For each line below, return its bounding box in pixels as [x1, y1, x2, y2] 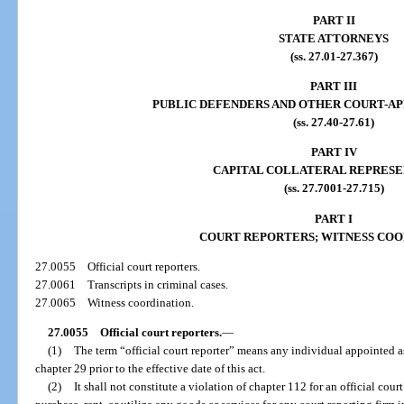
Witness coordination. [87, 295, 195, 309]
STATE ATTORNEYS [279, 31, 389, 45]
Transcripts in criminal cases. [87, 277, 229, 291]
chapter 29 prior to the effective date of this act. [35, 362, 266, 376]
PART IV [310, 145, 357, 160]
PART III [310, 78, 357, 93]
